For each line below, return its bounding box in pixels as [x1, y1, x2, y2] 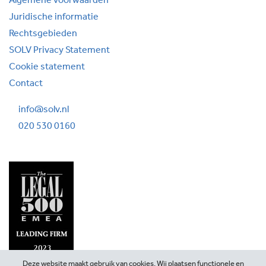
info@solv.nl [18, 105, 69, 115]
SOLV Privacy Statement [9, 46, 110, 56]
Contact [9, 79, 43, 89]
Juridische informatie [9, 12, 99, 23]
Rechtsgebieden [9, 29, 77, 39]
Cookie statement [9, 62, 85, 72]
